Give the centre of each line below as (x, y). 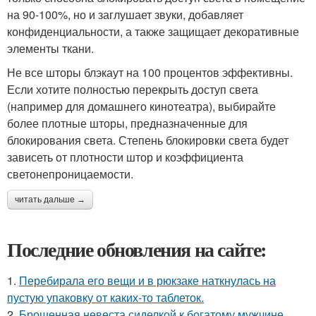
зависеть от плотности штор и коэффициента (125, 157)
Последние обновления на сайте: (137, 250)
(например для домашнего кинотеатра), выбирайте (141, 107)
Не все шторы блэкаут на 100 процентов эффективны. (150, 73)
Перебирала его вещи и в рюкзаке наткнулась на (147, 281)
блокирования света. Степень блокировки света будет (148, 140)
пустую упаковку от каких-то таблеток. (105, 298)
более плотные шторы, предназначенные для (127, 123)
